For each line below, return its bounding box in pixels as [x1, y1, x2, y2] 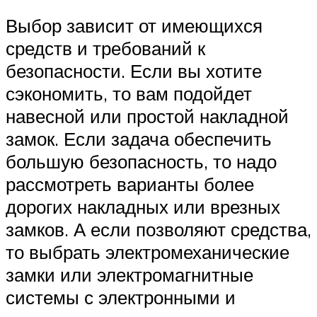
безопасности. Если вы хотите [6, 59, 262, 83]
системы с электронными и [6, 286, 236, 309]
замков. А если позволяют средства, [6, 218, 311, 241]
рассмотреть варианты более [6, 173, 254, 196]
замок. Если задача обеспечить [6, 127, 272, 151]
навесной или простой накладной [6, 105, 289, 128]
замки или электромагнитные [6, 263, 253, 287]
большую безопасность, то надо [6, 150, 277, 173]
